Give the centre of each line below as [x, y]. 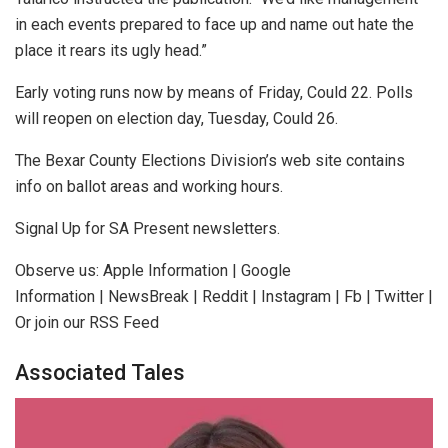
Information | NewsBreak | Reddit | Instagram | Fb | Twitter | [224, 296]
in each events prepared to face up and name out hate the [214, 24]
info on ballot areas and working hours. [149, 186]
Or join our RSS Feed [87, 322]
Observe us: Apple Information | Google [153, 270]
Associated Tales [100, 372]
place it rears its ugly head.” [111, 50]
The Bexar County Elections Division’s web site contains [210, 160]
